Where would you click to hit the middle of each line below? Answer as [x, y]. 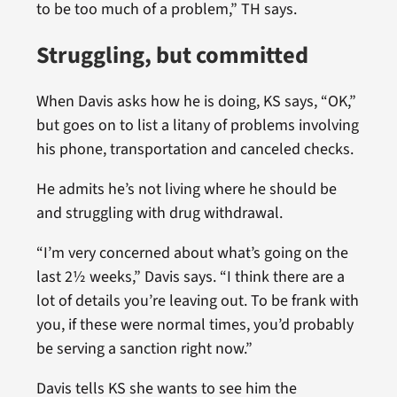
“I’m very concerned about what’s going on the [192, 253]
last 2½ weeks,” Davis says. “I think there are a [190, 276]
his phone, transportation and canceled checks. [195, 149]
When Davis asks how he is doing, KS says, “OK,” [196, 101]
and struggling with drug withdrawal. [159, 213]
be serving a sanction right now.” [144, 348]
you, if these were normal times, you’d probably [195, 324]
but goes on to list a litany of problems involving [197, 125]
